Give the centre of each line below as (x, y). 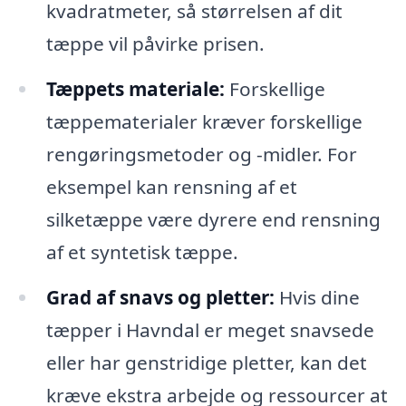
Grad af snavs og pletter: (160, 297)
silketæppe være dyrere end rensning (213, 219)
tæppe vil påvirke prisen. (155, 43)
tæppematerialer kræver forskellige (204, 121)
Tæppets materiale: (135, 88)
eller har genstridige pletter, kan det (206, 362)
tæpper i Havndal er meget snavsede (210, 329)
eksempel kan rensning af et (171, 186)
